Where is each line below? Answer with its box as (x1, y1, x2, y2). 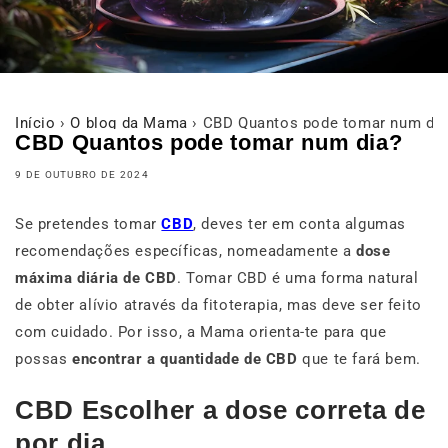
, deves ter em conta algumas (193, 214, 407, 233)
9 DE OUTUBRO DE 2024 (15, 168, 149, 180)
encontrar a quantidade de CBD (67, 349, 298, 368)
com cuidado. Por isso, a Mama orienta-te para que (15, 322, 387, 341)
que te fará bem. (297, 349, 421, 368)
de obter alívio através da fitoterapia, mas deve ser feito (15, 295, 422, 314)
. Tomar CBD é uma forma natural (177, 268, 419, 287)
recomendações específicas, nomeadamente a (15, 241, 352, 260)
